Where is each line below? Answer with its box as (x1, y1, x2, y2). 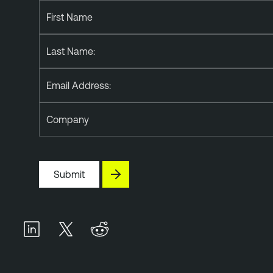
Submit (54, 168, 85, 180)
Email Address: (46, 79, 111, 91)
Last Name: (46, 45, 95, 57)
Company (46, 113, 89, 125)
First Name (46, 11, 93, 23)
